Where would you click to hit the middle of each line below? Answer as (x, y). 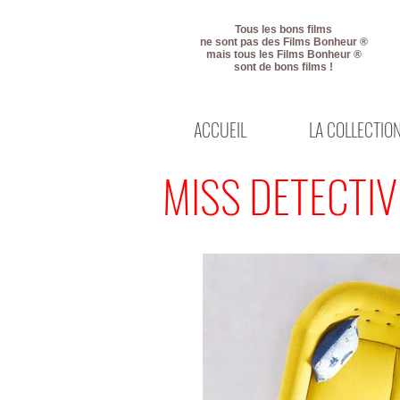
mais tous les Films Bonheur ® (283, 54)
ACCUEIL (220, 129)
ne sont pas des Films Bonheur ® (283, 42)
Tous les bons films (283, 29)
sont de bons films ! (283, 67)
